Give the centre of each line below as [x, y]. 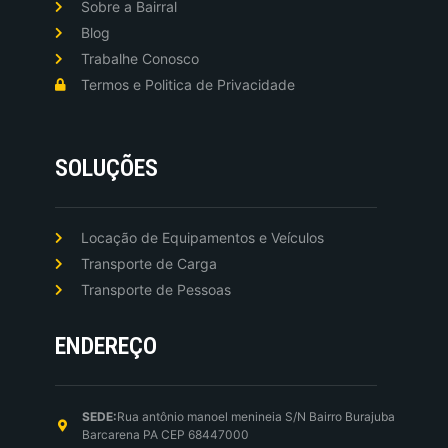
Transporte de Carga [149, 263]
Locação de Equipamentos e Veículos [202, 237]
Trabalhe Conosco [140, 58]
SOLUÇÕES [106, 167]
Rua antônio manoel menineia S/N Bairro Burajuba [256, 416]
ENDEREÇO [106, 345]
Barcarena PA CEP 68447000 [165, 434]
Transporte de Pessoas [156, 289]
